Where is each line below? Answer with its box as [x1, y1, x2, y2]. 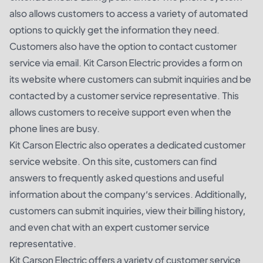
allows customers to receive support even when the [9, 105, 231, 118]
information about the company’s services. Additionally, [9, 187, 247, 200]
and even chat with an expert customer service [9, 220, 210, 233]
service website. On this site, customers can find [9, 154, 217, 167]
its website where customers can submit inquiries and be [9, 72, 251, 85]
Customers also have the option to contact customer [9, 39, 237, 52]
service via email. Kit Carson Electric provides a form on [9, 56, 242, 69]
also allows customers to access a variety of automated [9, 6, 248, 19]
